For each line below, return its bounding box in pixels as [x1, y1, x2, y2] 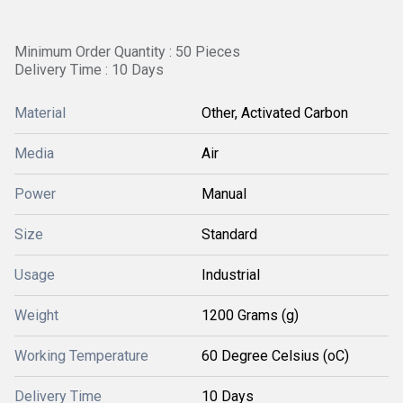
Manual [201, 185, 246, 202]
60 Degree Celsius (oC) [201, 347, 349, 364]
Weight [14, 307, 58, 324]
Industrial [201, 266, 260, 283]
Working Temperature [14, 347, 148, 364]
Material [14, 104, 66, 121]
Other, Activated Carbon [201, 104, 348, 121]
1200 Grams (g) [201, 307, 299, 324]
